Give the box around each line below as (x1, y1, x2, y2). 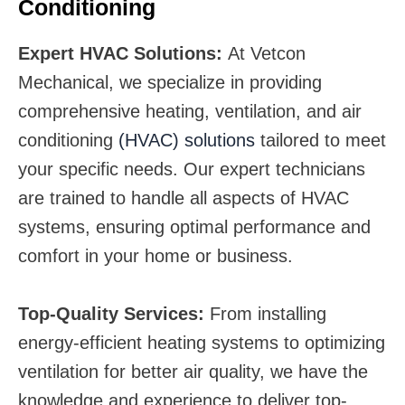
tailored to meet (255, 130, 386, 150)
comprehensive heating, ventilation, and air (18, 101, 362, 121)
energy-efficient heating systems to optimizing (18, 333, 385, 353)
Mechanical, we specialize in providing (18, 72, 322, 92)
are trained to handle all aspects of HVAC (18, 188, 349, 208)
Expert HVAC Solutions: (18, 43, 228, 63)
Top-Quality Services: (18, 304, 210, 324)
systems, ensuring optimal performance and (18, 217, 371, 237)
